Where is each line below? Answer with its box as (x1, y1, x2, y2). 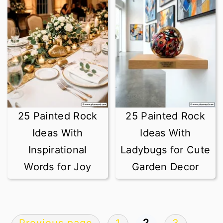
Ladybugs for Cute (120, 144, 211, 156)
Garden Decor (131, 161, 199, 173)
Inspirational (28, 144, 87, 156)
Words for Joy (24, 161, 92, 173)
